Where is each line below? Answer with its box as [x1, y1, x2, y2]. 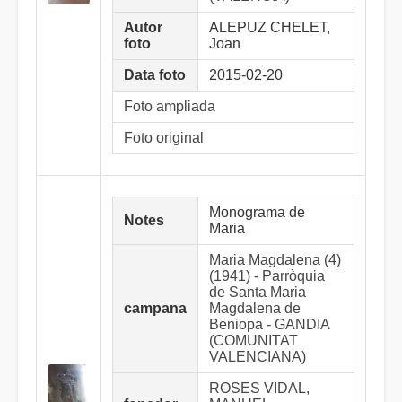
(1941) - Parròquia [209, 268, 325, 284]
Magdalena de [209, 301, 301, 316]
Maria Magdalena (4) [209, 252, 341, 267]
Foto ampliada [124, 99, 215, 114]
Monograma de [209, 205, 305, 220]
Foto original [124, 130, 204, 145]
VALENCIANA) [209, 349, 306, 364]
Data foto [124, 67, 186, 83]
